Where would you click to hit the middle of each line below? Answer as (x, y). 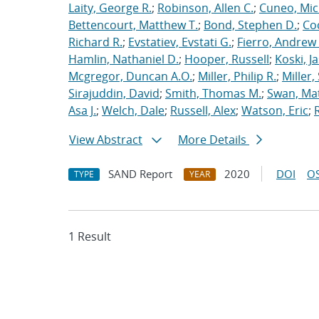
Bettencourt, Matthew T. (133, 25)
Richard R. (95, 42)
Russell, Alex (203, 110)
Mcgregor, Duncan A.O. (130, 76)
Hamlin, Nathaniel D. (124, 59)
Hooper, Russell (227, 59)
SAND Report (140, 174)
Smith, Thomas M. (213, 93)
